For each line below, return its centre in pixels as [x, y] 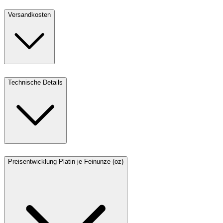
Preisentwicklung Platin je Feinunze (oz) [66, 162]
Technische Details [35, 82]
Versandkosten [29, 14]
